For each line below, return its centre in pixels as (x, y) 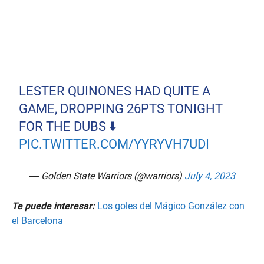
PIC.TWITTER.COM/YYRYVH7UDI (114, 144)
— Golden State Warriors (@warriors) (107, 176)
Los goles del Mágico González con (171, 206)
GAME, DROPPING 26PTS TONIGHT (121, 109)
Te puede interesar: (53, 206)
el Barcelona (37, 221)
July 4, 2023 (209, 176)
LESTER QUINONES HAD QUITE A (115, 91)
